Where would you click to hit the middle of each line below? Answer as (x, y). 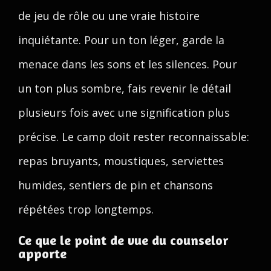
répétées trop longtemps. (86, 209)
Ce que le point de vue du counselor (123, 240)
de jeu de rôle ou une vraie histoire (109, 16)
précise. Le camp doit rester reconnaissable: (134, 137)
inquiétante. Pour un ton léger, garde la (121, 40)
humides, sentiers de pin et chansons (116, 185)
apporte (42, 253)
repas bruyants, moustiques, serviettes (121, 161)
